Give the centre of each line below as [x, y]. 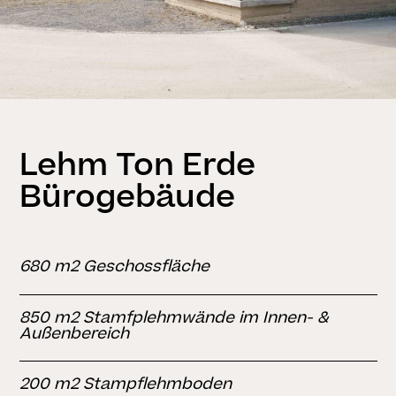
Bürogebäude [127, 198]
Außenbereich [74, 333]
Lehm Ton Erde [137, 166]
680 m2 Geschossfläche [114, 267]
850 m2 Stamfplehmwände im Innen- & [173, 317]
